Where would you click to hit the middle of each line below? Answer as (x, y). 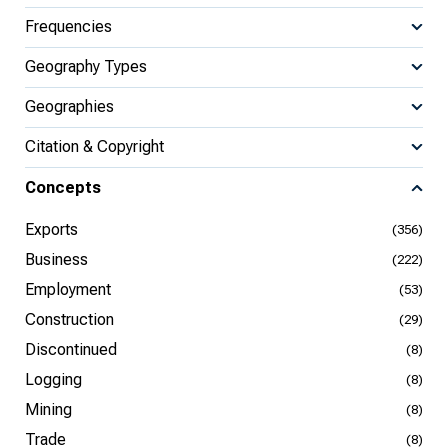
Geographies (69, 107)
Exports (51, 229)
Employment (68, 289)
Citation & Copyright (94, 147)
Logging (53, 379)
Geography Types (86, 67)
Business (56, 259)
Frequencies (68, 27)
